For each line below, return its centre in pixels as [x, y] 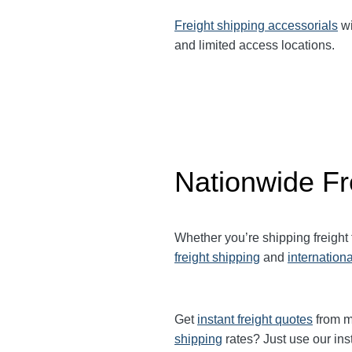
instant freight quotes [255, 319]
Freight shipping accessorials [256, 25]
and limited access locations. [255, 45]
